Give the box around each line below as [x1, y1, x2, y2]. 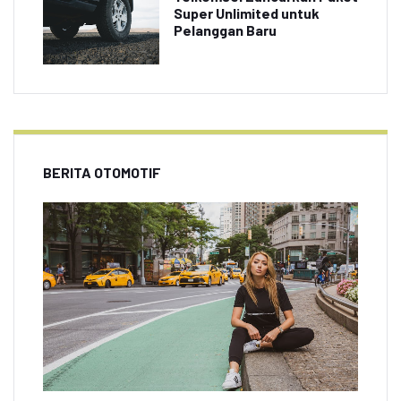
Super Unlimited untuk [174, 4, 320, 22]
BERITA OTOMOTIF [43, 164, 161, 182]
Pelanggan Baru [174, 21, 277, 39]
